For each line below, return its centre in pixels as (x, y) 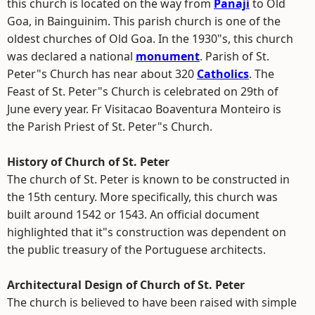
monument (168, 56)
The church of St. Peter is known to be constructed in (148, 179)
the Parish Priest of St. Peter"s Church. (110, 127)
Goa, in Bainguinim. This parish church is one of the (144, 21)
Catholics (223, 74)
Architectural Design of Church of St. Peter (126, 285)
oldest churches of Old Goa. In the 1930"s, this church (150, 39)
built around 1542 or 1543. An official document (133, 214)
